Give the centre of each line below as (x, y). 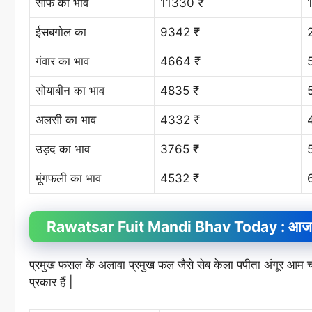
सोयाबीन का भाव (70, 90)
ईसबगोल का (61, 32)
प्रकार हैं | (51, 282)
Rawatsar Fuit (97, 227)
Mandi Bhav (191, 227)
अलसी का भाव (66, 119)
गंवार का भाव (62, 61)
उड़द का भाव (63, 149)
